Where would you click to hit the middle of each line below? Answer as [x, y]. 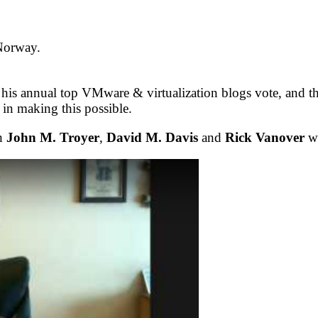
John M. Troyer [53, 137]
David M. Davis [152, 137]
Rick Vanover [265, 137]
